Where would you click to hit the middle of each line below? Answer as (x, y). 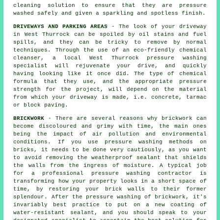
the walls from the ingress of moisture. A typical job (110, 165)
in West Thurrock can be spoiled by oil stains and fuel (110, 34)
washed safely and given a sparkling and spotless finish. (110, 13)
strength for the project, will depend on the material (110, 89)
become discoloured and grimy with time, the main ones (110, 126)
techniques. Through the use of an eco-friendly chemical (110, 50)
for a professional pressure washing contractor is (110, 173)
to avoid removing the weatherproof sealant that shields (110, 157)
